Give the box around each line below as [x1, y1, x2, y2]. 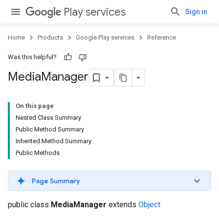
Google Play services [76, 34, 134, 41]
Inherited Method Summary [16, 137, 91, 145]
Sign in [185, 8, 207, 16]
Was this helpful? [8, 53, 57, 61]
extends [107, 200, 138, 209]
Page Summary [32, 176, 80, 185]
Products [38, 34, 63, 41]
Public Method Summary [16, 126, 84, 133]
